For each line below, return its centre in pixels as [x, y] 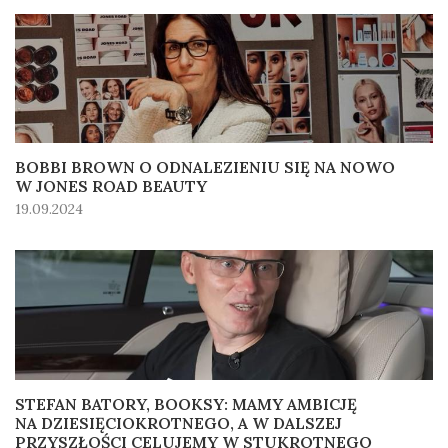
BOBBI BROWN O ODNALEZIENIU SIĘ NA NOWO [205, 167]
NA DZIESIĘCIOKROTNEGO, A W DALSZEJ [178, 422]
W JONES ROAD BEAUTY [111, 186]
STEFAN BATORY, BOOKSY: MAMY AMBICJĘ [186, 403]
